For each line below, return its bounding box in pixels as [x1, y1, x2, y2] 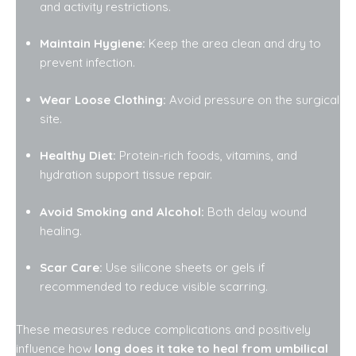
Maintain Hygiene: [40, 36, 145, 52]
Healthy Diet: [40, 148, 116, 164]
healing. [40, 222, 82, 238]
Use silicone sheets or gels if [103, 260, 265, 276]
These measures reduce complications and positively [16, 322, 311, 338]
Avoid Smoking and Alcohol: [40, 203, 204, 219]
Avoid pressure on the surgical [166, 91, 339, 107]
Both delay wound [204, 203, 307, 219]
